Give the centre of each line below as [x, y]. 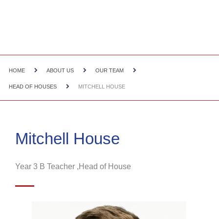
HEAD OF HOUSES [33, 86]
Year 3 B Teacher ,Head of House [73, 167]
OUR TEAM [109, 71]
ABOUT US [60, 71]
